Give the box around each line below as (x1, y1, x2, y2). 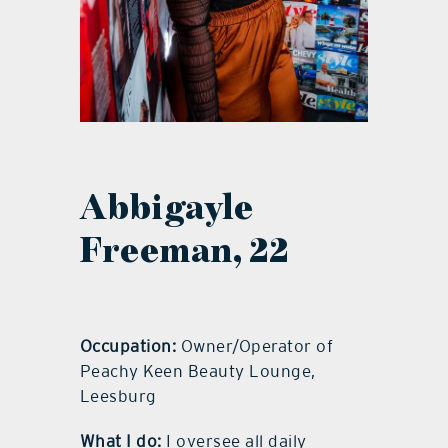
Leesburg (79, 386, 157, 407)
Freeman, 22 (79, 233, 289, 270)
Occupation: (79, 336, 177, 357)
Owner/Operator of (176, 336, 334, 357)
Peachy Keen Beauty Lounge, (79, 361, 316, 382)
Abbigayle (79, 190, 254, 227)
